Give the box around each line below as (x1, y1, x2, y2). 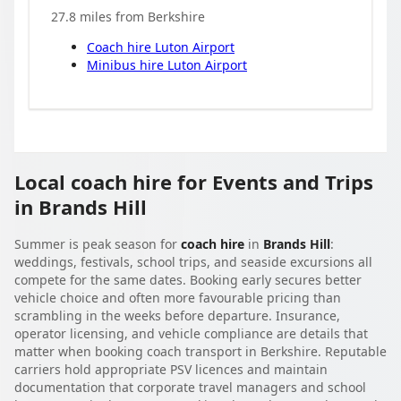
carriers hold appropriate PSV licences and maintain (14, 361, 328, 378)
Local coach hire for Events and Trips (14, 167, 373, 195)
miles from (76, 7, 148, 25)
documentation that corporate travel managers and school (14, 379, 366, 396)
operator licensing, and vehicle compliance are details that (14, 325, 368, 342)
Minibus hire (87, 55, 167, 73)
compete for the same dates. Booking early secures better (14, 271, 362, 288)
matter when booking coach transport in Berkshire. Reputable (14, 343, 387, 360)
